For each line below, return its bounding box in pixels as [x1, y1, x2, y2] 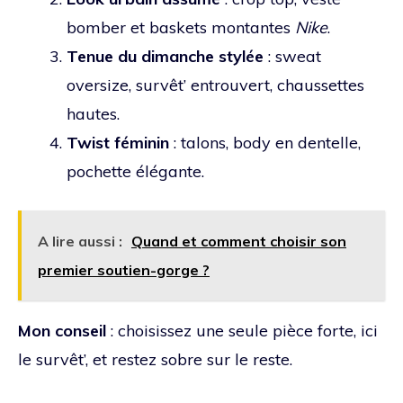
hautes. [67, 103, 120, 124]
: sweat [264, 45, 321, 67]
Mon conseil [18, 319, 106, 341]
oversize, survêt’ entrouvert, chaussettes [67, 74, 364, 95]
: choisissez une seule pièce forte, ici [106, 319, 378, 341]
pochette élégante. [67, 160, 204, 182]
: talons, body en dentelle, [169, 131, 361, 153]
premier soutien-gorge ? [38, 260, 210, 279]
